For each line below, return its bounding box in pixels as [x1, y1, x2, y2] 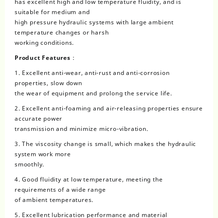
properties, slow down [15, 78, 82, 87]
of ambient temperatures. [15, 195, 94, 204]
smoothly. [15, 160, 45, 168]
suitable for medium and [15, 7, 90, 16]
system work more [15, 149, 71, 158]
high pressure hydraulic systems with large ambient [15, 18, 174, 26]
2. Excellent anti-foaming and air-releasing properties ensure [15, 104, 203, 112]
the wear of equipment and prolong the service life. [15, 89, 172, 97]
